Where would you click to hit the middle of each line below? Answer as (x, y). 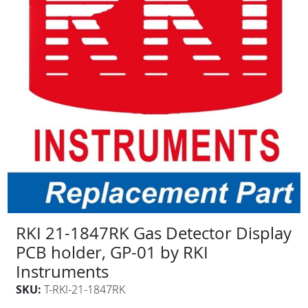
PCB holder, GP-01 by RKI (112, 252)
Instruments (62, 271)
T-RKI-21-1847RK (84, 289)
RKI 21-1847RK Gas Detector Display (153, 233)
